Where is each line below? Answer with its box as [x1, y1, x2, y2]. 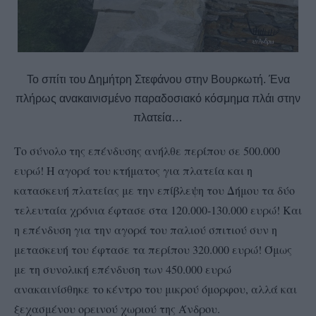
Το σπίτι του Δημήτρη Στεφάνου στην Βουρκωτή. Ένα [26, 73, 290, 86]
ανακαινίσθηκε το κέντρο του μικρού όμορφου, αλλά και [14, 281, 297, 297]
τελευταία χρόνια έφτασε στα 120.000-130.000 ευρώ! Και [14, 202, 302, 218]
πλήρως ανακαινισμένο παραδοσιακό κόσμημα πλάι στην [16, 92, 300, 105]
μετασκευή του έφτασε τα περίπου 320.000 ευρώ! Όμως [14, 242, 292, 257]
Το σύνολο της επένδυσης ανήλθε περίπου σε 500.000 [14, 143, 280, 159]
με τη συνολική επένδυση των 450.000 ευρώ [14, 262, 231, 277]
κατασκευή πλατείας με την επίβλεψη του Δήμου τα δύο [14, 183, 295, 198]
